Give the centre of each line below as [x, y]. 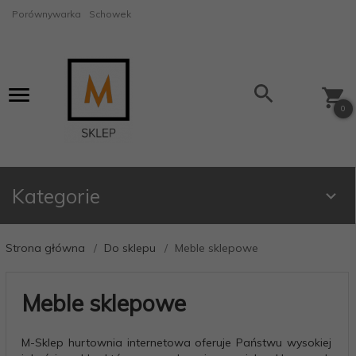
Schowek [110, 14]
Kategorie [56, 196]
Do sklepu [130, 248]
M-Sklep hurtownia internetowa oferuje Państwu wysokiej [176, 342]
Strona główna [45, 248]
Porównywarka [46, 14]
